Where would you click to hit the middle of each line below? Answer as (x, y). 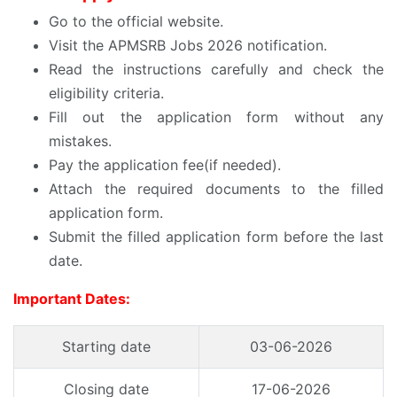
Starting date (106, 346)
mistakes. (80, 140)
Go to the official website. (136, 21)
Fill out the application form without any (216, 117)
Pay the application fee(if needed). (165, 164)
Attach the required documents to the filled (216, 188)
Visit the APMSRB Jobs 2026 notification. (188, 45)
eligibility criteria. (106, 93)
